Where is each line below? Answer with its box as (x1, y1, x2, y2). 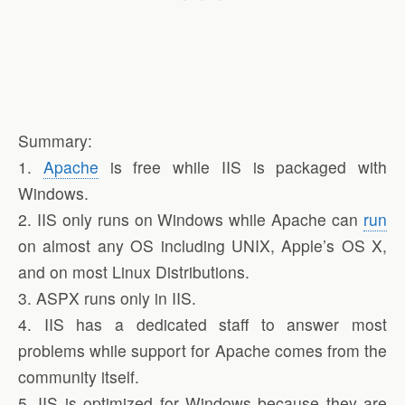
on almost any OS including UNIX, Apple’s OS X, (18, 234, 387, 258)
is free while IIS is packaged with (98, 155, 387, 179)
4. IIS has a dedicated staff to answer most (18, 313, 387, 336)
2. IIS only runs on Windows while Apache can (18, 208, 363, 231)
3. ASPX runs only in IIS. (18, 287, 196, 310)
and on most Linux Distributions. (18, 260, 250, 284)
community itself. (18, 365, 139, 389)
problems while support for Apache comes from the (18, 339, 387, 363)
